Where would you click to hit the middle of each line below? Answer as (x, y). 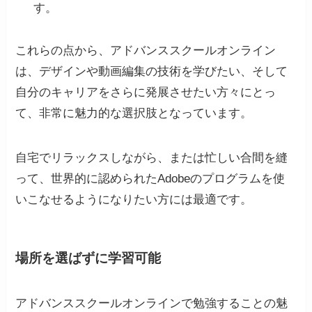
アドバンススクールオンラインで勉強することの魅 (152, 304)
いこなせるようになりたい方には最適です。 (134, 199)
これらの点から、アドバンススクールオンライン (146, 50)
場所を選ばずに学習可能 (88, 258)
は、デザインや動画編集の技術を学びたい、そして (152, 71)
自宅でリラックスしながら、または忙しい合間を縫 (152, 157)
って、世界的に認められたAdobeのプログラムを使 (150, 178)
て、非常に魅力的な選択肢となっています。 (134, 113)
